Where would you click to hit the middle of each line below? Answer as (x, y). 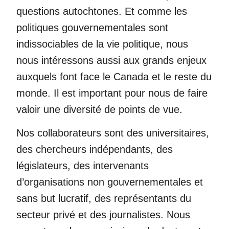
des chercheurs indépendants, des (95, 150)
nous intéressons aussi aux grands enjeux (111, 60)
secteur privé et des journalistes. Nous (103, 215)
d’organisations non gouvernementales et (110, 182)
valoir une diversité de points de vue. (99, 109)
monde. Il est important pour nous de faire (112, 93)
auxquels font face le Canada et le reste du (114, 77)
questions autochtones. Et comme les (102, 11)
